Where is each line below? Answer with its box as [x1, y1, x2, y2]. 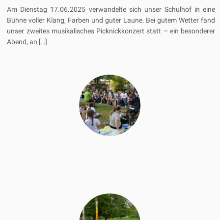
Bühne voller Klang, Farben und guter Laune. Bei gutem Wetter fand [7, 16, 215, 25]
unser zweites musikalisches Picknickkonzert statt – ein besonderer [7, 27, 215, 35]
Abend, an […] [7, 38, 48, 46]
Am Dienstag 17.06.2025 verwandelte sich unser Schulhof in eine [7, 5, 215, 14]
